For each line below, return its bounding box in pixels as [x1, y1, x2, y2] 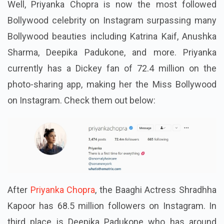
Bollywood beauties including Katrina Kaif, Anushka [7, 31, 216, 42]
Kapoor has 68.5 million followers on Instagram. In [7, 200, 216, 211]
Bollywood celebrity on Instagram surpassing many [7, 15, 216, 26]
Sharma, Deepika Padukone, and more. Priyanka [7, 47, 216, 58]
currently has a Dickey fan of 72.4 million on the [7, 63, 216, 74]
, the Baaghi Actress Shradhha [95, 184, 217, 195]
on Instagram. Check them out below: [7, 95, 155, 106]
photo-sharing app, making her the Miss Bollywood [7, 79, 216, 90]
